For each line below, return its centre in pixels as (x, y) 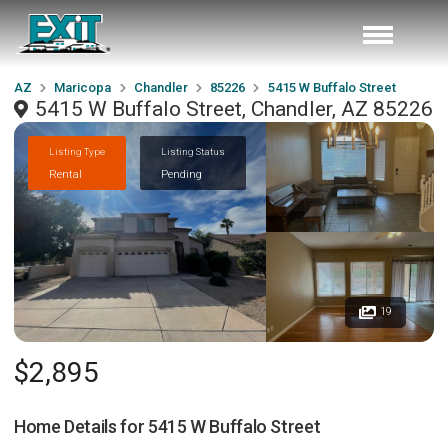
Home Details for (81, 426)
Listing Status (193, 151)
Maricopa (83, 87)
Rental (65, 174)
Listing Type (77, 151)
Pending (181, 174)
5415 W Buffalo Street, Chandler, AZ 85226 (234, 109)
